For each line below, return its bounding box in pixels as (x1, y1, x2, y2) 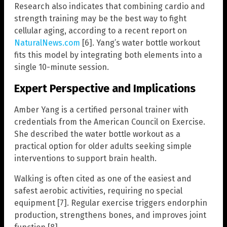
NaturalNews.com (14, 37, 80, 48)
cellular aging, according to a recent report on (14, 25, 187, 35)
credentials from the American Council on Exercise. (14, 117, 205, 127)
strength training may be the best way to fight (14, 13, 186, 23)
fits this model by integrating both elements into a (14, 50, 202, 60)
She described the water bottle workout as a (14, 129, 180, 139)
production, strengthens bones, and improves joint (14, 210, 206, 220)
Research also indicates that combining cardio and (14, 1, 205, 11)
